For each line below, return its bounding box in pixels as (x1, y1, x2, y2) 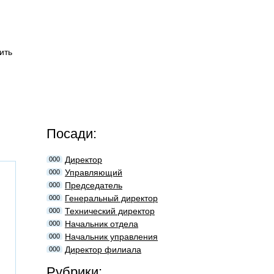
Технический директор (65, 206, 155, 216)
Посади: (46, 126, 97, 141)
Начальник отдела (65, 219, 138, 229)
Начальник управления (65, 232, 158, 242)
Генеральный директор (65, 193, 158, 203)
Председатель (65, 180, 122, 190)
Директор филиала (65, 245, 141, 254)
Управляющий (65, 168, 122, 177)
